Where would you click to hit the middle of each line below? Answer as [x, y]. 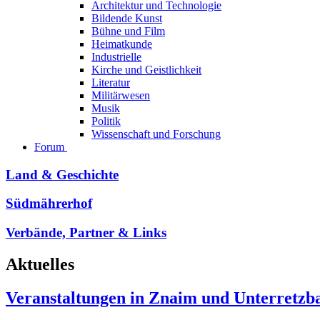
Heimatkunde [122, 44]
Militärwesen [121, 95]
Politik [106, 121]
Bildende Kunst [127, 18]
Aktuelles [40, 265]
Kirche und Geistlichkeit [146, 70]
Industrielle [116, 57]
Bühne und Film [128, 31]
